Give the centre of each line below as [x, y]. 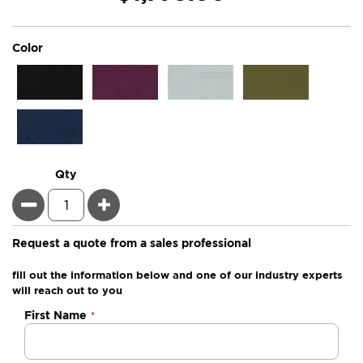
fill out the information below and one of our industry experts [177, 275]
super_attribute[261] [114, 47]
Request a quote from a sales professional [132, 243]
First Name [56, 315]
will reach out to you [67, 290]
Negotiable [51, 314]
